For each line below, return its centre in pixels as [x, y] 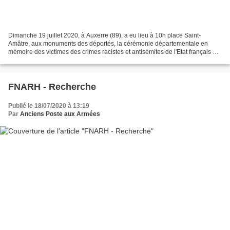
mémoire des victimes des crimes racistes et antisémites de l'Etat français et [113, 52]
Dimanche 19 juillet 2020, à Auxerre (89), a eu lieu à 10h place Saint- [104, 35]
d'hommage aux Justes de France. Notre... [67, 60]
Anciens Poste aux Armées [60, 114]
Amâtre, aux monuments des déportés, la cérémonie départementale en [108, 43]
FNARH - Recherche [52, 87]
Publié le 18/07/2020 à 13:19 [49, 106]
